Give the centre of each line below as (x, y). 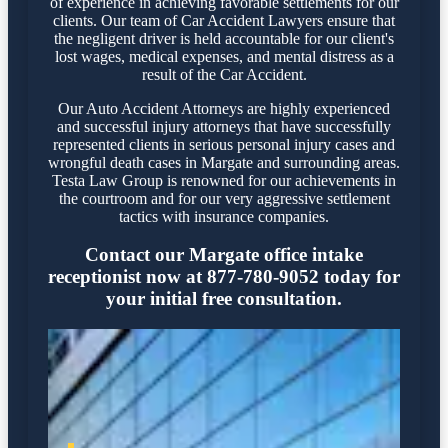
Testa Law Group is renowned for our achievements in (224, 180)
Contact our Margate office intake (224, 255)
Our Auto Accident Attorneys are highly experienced (224, 108)
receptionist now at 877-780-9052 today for (224, 277)
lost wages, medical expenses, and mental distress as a (224, 56)
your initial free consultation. (224, 299)
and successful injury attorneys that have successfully (224, 126)
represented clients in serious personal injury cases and (224, 144)
